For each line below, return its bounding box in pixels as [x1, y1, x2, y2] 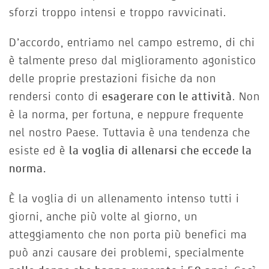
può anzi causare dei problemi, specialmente [9, 246, 244, 259]
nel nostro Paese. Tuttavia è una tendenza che [9, 125, 250, 139]
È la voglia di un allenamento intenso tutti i [9, 192, 240, 205]
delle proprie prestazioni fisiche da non [9, 71, 216, 85]
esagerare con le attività [102, 89, 232, 103]
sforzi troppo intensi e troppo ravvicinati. [9, 5, 226, 19]
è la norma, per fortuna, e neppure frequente [9, 107, 244, 121]
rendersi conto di [9, 89, 102, 103]
